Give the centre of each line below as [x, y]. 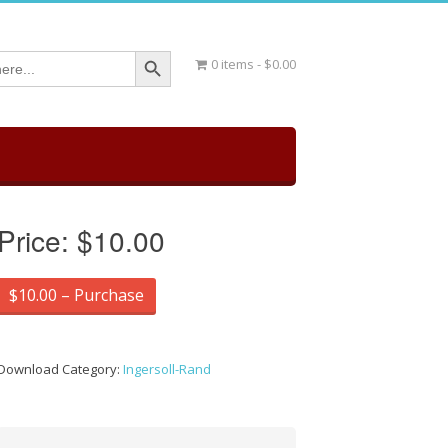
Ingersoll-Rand [167, 369]
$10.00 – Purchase [77, 295]
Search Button [161, 50]
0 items [232, 64]
